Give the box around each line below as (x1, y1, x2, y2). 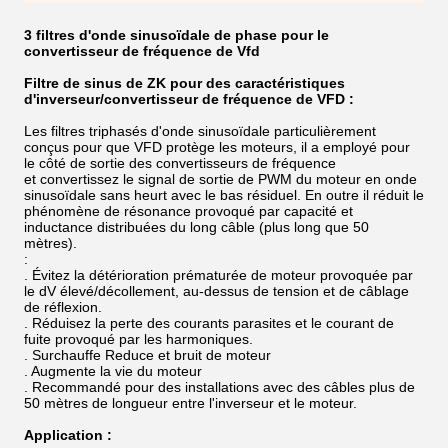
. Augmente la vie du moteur (24, 363, 202, 379)
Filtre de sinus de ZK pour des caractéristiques (24, 75, 345, 91)
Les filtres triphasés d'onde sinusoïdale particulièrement (24, 123, 376, 139)
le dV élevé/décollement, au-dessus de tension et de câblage (24, 283, 409, 299)
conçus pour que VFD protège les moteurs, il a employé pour (24, 139, 410, 155)
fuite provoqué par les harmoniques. (24, 331, 253, 347)
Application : (24, 427, 112, 443)
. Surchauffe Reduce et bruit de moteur (24, 347, 271, 363)
